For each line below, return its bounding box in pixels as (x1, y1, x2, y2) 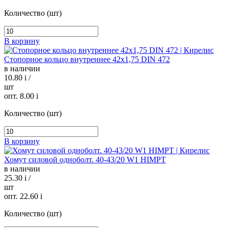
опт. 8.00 (4, 92, 36, 101)
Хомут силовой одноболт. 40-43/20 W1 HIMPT (4, 155, 166, 164)
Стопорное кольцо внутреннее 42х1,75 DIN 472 (4, 55, 170, 64)
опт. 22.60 (4, 192, 40, 201)
